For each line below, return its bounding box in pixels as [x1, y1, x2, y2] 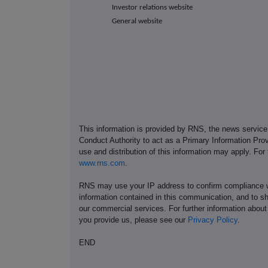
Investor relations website [111, 4, 193, 12]
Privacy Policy [188, 215, 237, 224]
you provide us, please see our [79, 215, 188, 224]
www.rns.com [79, 158, 125, 167]
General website [111, 17, 162, 26]
